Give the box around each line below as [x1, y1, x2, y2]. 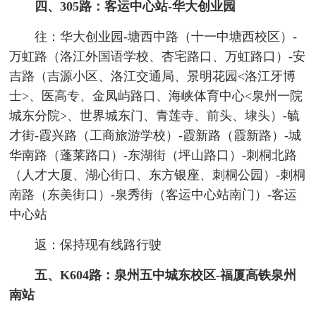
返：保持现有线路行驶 [34, 238, 162, 253]
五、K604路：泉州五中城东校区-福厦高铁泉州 [34, 268, 296, 283]
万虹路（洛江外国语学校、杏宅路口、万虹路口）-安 [9, 49, 306, 64]
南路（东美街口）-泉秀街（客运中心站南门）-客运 [9, 188, 298, 202]
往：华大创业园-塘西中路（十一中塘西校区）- [34, 30, 297, 44]
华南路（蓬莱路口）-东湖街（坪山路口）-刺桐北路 [9, 148, 298, 163]
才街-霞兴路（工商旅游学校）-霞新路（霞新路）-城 [9, 128, 302, 143]
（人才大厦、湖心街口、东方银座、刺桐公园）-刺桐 [9, 168, 306, 183]
